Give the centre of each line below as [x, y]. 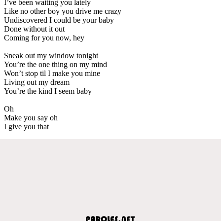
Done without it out [34, 29]
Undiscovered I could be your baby [59, 20]
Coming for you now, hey [44, 37]
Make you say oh [31, 117]
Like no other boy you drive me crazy [63, 11]
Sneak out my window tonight [51, 55]
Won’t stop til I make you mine [52, 73]
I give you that [26, 126]
